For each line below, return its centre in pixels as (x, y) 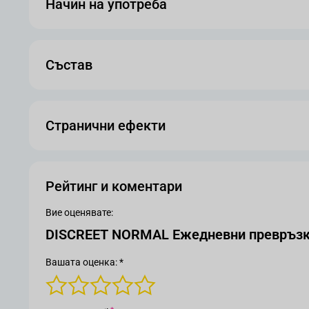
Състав (69, 65)
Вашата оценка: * (84, 262)
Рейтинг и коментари (114, 186)
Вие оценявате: (79, 212)
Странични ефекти (106, 126)
